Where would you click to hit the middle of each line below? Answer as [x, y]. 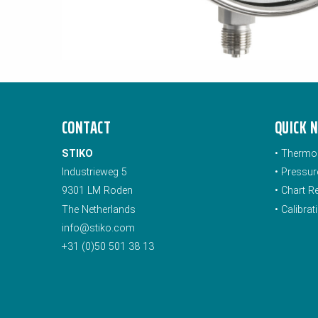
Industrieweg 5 [94, 172]
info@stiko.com [98, 228]
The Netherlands [99, 209]
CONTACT [87, 127]
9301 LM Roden [97, 191]
